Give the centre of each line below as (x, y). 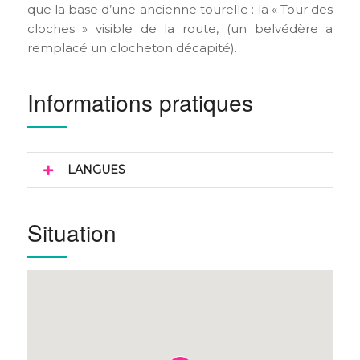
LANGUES (96, 170)
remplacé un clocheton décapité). (132, 48)
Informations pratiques (140, 102)
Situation (72, 232)
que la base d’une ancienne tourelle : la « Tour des (180, 9)
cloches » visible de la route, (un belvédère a (180, 29)
